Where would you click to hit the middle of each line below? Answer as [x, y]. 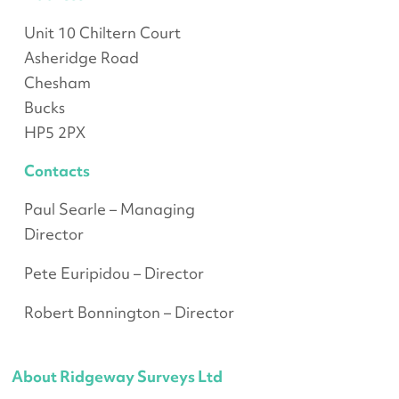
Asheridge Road [81, 58]
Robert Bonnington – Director [129, 313]
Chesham [57, 83]
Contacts [57, 171]
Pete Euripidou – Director [114, 273]
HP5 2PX [54, 133]
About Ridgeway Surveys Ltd [118, 377]
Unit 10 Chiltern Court [102, 33]
